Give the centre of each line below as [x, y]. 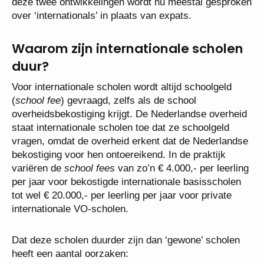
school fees [90, 168]
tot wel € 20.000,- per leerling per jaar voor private [122, 195]
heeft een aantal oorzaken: [70, 253]
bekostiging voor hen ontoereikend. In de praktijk [119, 154]
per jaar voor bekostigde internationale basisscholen [126, 181]
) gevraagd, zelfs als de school [128, 100]
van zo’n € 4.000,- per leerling [182, 168]
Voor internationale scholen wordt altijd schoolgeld [122, 87]
